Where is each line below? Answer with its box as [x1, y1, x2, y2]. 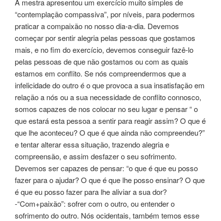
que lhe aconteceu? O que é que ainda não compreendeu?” [15, 127, 205, 138]
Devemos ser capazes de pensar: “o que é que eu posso [15, 163, 198, 174]
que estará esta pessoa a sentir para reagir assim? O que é [15, 115, 206, 126]
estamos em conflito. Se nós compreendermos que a [15, 68, 186, 79]
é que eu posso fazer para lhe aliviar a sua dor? [15, 186, 167, 197]
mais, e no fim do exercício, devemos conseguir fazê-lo [15, 44, 193, 55]
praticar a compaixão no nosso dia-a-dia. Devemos [15, 21, 179, 32]
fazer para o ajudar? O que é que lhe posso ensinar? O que [15, 175, 205, 185]
